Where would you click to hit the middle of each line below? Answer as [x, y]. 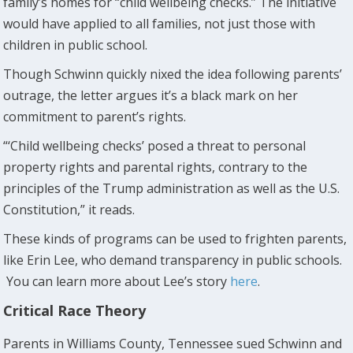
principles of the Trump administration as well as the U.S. [172, 188]
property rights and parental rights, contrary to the [156, 167]
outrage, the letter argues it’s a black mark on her [151, 95]
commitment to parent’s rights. [95, 116]
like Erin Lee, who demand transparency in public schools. [173, 260]
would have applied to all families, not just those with [160, 23]
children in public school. [76, 45]
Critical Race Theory [75, 310]
